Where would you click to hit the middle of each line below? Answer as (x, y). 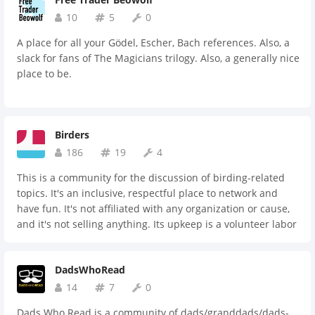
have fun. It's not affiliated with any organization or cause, (153, 208)
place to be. (44, 73)
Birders (72, 135)
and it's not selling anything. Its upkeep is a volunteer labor (157, 224)
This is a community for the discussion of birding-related (151, 178)
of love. (34, 239)
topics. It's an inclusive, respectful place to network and (147, 193)
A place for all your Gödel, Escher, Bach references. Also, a (153, 43)
